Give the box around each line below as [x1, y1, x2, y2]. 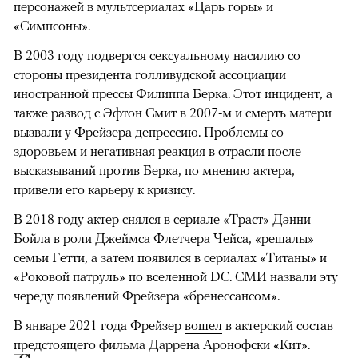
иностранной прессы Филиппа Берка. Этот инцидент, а [14, 85, 332, 101]
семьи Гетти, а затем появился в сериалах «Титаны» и [14, 249, 327, 265]
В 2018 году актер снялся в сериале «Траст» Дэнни [14, 210, 311, 227]
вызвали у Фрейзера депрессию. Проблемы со [14, 123, 284, 140]
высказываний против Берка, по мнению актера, [14, 161, 295, 178]
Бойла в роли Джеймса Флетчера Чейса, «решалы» [14, 229, 314, 246]
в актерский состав [222, 316, 333, 333]
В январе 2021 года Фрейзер [14, 316, 185, 333]
